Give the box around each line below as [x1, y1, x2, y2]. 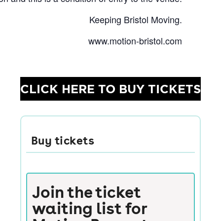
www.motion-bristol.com [88, 34, 182, 47]
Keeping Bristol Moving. [89, 13, 182, 26]
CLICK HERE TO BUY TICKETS [20, 82, 201, 95]
